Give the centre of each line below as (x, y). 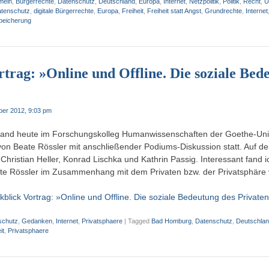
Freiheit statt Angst (174, 11)
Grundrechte (223, 11)
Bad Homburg (171, 221)
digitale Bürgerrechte (64, 11)
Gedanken (37, 221)
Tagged (140, 221)
